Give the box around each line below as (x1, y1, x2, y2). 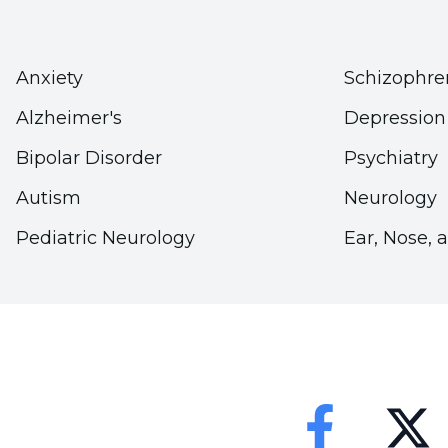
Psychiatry (344, 146, 438, 169)
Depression (344, 106, 446, 129)
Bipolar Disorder (16, 146, 162, 169)
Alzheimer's (16, 106, 122, 129)
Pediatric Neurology (16, 226, 195, 249)
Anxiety (16, 66, 83, 89)
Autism (16, 186, 81, 209)
